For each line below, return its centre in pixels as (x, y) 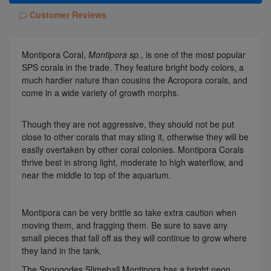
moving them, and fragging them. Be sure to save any (125, 225)
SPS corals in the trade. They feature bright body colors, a (133, 67)
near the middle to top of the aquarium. (96, 175)
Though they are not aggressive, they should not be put (128, 124)
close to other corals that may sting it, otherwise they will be (135, 136)
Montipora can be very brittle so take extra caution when (129, 212)
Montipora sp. (115, 54)
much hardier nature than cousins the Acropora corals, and (135, 80)
